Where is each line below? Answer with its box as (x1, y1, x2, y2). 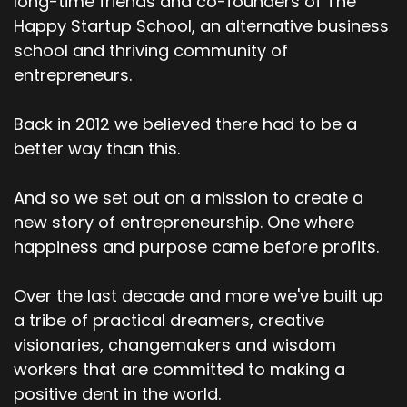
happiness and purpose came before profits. (14, 234, 379, 258)
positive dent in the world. (14, 382, 221, 405)
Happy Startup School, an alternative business (14, 14, 389, 37)
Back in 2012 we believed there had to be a (14, 112, 357, 135)
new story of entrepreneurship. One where (14, 210, 354, 233)
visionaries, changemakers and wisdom (14, 333, 336, 356)
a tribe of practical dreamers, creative (14, 308, 324, 332)
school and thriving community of (14, 38, 288, 62)
